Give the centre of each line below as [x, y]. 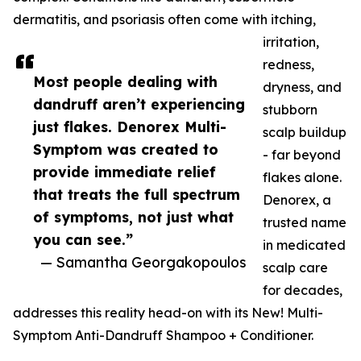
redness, [288, 65]
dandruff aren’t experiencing [139, 104]
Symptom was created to [126, 149]
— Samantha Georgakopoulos [143, 262]
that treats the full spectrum [137, 195]
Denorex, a [297, 200]
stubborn [290, 110]
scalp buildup [305, 133]
